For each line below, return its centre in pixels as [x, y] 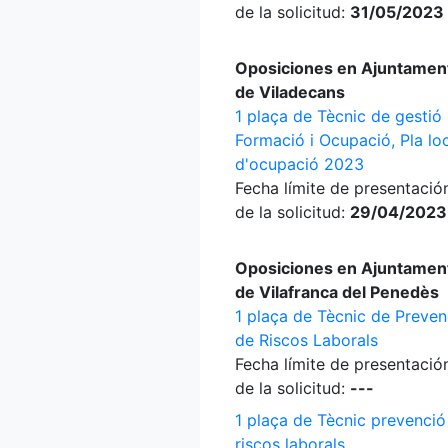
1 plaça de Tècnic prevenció [340, 420]
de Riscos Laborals [306, 340]
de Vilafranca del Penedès [337, 292]
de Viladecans [290, 92]
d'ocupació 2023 [299, 164]
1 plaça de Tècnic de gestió [338, 116]
